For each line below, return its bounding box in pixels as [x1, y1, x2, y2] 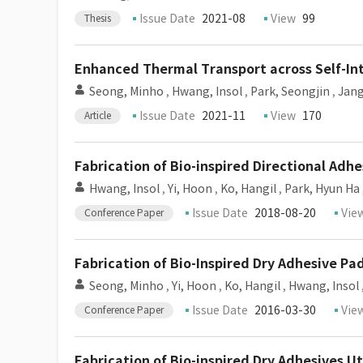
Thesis [84, 12, 111, 24]
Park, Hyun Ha [284, 181, 360, 196]
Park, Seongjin [250, 84, 330, 99]
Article [84, 109, 111, 122]
